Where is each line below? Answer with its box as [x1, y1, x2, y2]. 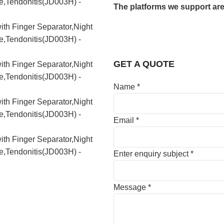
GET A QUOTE [113, 59, 174, 69]
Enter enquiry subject [113, 149, 190, 158]
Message [113, 183, 148, 191]
